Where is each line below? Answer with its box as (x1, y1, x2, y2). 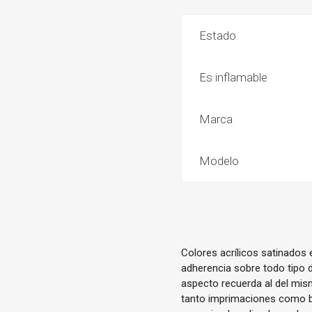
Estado (199, 29, 237, 42)
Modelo (199, 154, 240, 168)
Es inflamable (199, 70, 268, 84)
